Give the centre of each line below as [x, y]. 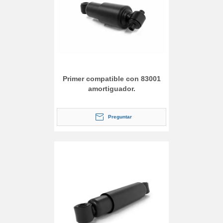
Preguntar [120, 116]
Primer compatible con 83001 [111, 78]
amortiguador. [111, 88]
